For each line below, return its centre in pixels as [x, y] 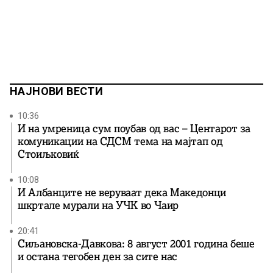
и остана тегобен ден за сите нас [98, 257]
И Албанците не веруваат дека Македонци [122, 193]
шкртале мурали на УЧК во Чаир [98, 206]
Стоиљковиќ [48, 154]
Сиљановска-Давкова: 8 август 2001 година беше [136, 244]
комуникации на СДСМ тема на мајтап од [120, 142]
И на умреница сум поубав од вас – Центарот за [134, 129]
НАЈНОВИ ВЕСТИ [57, 91]
